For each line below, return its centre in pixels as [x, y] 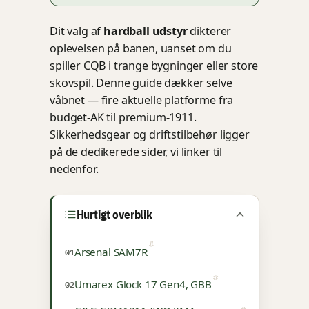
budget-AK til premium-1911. [123, 118]
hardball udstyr [146, 31]
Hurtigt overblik [114, 214]
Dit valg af [77, 31]
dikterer [209, 31]
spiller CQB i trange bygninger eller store [154, 66]
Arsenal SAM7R [111, 251]
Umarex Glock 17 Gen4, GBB [143, 285]
